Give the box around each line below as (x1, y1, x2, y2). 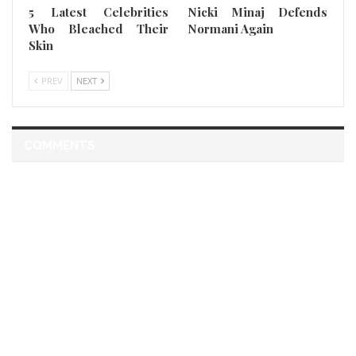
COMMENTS (24, 138, 95, 153)
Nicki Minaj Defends (188, 4, 327, 21)
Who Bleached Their (29, 21, 168, 37)
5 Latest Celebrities (29, 4, 168, 21)
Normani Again (188, 21, 273, 37)
